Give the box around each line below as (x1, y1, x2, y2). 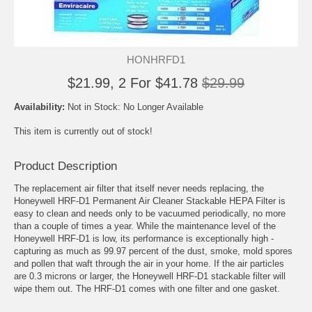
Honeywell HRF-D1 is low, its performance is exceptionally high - (14, 233, 274, 244)
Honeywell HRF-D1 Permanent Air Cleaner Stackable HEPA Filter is (14, 196, 286, 207)
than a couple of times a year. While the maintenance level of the (14, 221, 276, 232)
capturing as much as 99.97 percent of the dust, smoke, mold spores (14, 246, 292, 257)
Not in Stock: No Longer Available (68, 102, 203, 112)
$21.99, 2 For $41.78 (68, 75, 198, 91)
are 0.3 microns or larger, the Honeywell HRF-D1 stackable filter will (14, 271, 286, 282)
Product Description (14, 159, 117, 173)
